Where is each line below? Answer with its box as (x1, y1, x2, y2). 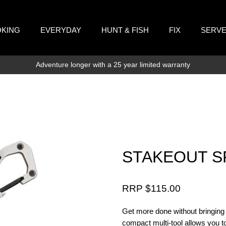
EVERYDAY (40, 26, 82, 34)
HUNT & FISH (101, 26, 149, 34)
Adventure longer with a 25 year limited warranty (35, 61, 190, 69)
